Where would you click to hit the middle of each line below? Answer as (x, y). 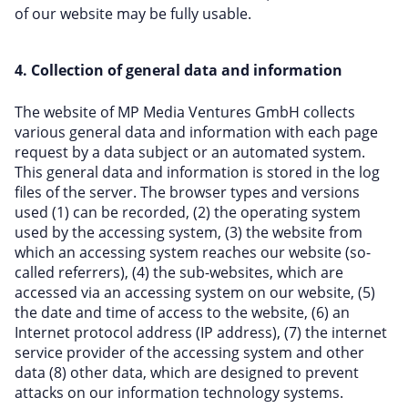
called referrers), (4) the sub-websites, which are (179, 272)
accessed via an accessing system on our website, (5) (195, 292)
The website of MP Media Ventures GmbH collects (185, 112)
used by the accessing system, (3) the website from (189, 232)
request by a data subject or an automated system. (190, 152)
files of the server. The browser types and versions (187, 192)
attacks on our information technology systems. (179, 393)
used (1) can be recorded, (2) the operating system (188, 212)
